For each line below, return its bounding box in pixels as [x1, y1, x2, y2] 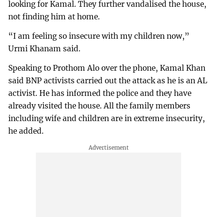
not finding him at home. [8, 12, 100, 22]
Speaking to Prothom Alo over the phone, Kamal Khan [8, 63, 206, 73]
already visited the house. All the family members [8, 101, 191, 111]
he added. [8, 126, 44, 136]
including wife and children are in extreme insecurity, [8, 114, 205, 124]
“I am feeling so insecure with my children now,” [8, 31, 190, 41]
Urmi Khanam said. [8, 44, 81, 54]
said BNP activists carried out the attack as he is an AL [8, 76, 208, 86]
